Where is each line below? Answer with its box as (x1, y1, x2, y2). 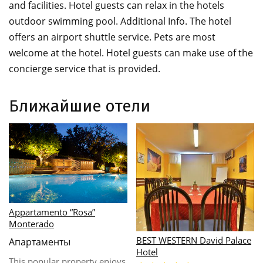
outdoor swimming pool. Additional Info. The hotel (9, 15, 231, 28)
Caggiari (9, 205, 41, 218)
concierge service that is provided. (9, 62, 160, 75)
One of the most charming (9, 243, 115, 255)
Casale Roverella (136, 205, 202, 217)
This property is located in (136, 242, 241, 255)
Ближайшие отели (9, 96, 150, 116)
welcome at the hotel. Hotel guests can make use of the (9, 46, 253, 59)
